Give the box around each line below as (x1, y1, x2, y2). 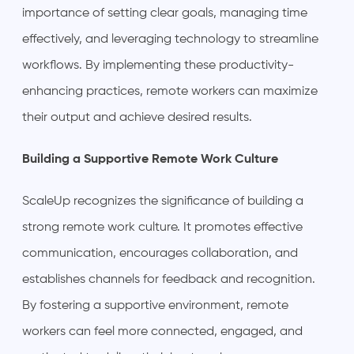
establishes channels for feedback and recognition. (22, 273, 315, 286)
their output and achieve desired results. (22, 111, 252, 124)
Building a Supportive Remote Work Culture (22, 153, 278, 166)
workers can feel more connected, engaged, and (22, 325, 303, 338)
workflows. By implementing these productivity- (22, 58, 294, 72)
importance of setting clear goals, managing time (22, 6, 307, 20)
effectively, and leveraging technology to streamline (22, 32, 318, 46)
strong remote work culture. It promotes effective (22, 220, 303, 234)
